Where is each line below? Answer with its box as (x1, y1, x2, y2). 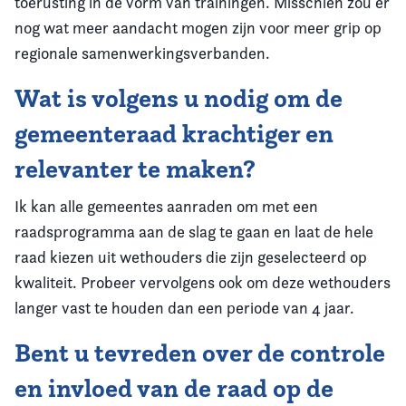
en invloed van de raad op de (14, 372, 333, 404)
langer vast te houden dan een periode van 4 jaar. (14, 298, 354, 317)
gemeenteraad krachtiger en (14, 118, 333, 150)
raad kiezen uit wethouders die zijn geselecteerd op (14, 247, 367, 266)
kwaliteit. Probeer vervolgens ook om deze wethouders (14, 273, 391, 292)
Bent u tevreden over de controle (14, 337, 385, 369)
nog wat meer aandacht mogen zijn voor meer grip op (14, 18, 382, 37)
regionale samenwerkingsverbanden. (14, 43, 270, 63)
